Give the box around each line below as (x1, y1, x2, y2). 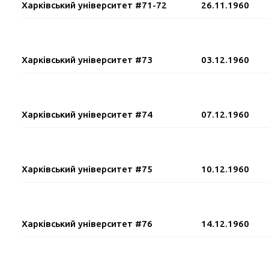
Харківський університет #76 (22, 219, 153, 229)
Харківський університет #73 (22, 55, 153, 65)
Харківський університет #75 (22, 164, 153, 174)
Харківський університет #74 (22, 109, 153, 119)
